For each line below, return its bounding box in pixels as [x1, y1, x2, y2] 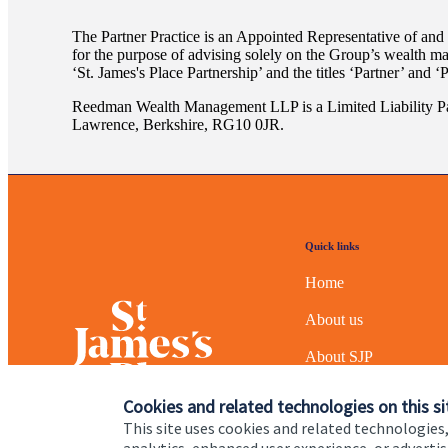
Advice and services [305, 384, 432, 402]
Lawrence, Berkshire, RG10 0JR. [72, 115, 284, 133]
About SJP [305, 347, 373, 365]
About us [305, 310, 363, 328]
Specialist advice [305, 421, 410, 439]
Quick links [305, 239, 359, 252]
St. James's [77, 63, 145, 81]
